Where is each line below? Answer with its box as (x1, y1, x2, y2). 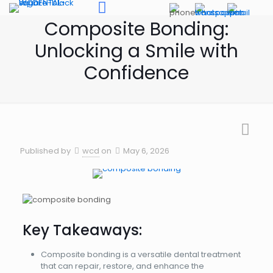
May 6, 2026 (123, 145, 169, 157)
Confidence (84, 60, 189, 86)
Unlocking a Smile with (35, 38, 238, 64)
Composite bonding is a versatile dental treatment (40, 249, 241, 260)
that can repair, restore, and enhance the (40, 260, 204, 272)
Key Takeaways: (22, 220, 142, 240)
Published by (20, 145, 71, 157)
